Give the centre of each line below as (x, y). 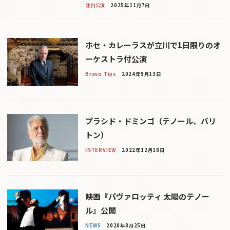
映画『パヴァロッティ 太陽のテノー (147, 197)
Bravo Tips (101, 74)
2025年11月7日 (130, 5)
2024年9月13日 (141, 74)
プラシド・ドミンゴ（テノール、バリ (150, 121)
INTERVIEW (101, 150)
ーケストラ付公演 (116, 59)
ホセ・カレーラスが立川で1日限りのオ (153, 45)
